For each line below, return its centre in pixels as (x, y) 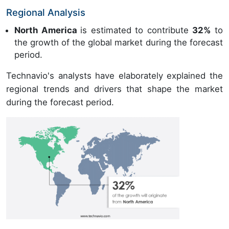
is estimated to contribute (136, 30)
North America (48, 30)
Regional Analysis (46, 13)
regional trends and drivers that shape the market (114, 89)
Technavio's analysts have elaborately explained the (114, 76)
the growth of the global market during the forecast (119, 43)
